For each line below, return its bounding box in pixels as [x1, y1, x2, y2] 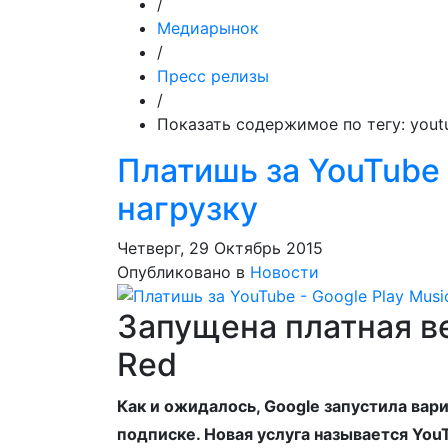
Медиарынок [157, 18, 259, 38]
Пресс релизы [157, 66, 269, 86]
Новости [250, 262, 319, 282]
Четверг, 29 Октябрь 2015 [117, 238, 323, 258]
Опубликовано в [117, 262, 245, 282]
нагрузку [117, 189, 258, 228]
